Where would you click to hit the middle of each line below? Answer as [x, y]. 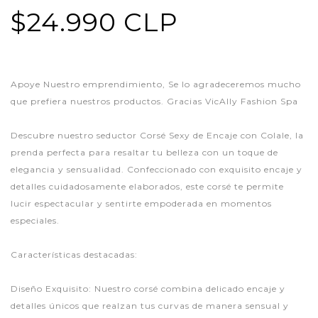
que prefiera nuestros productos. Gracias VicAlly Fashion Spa [154, 102]
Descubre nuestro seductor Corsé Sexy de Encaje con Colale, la [157, 136]
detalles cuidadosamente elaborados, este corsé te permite [147, 187]
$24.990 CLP [94, 22]
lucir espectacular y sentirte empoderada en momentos [141, 204]
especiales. [35, 221]
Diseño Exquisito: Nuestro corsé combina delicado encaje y [148, 289]
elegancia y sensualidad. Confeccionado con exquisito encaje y [157, 170]
